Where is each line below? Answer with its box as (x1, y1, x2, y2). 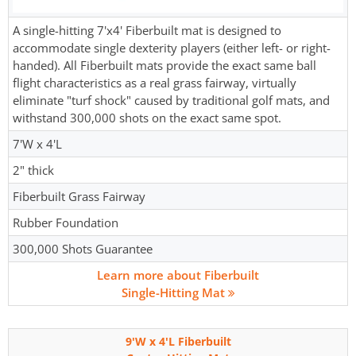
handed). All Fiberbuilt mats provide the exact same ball (13, 57, 316, 74)
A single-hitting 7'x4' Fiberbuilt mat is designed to (13, 22, 281, 39)
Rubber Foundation (13, 215, 118, 231)
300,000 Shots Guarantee (13, 241, 153, 257)
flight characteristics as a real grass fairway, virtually (13, 75, 296, 91)
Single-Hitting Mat (121, 284, 228, 301)
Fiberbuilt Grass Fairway (13, 188, 145, 205)
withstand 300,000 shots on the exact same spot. (13, 110, 281, 126)
